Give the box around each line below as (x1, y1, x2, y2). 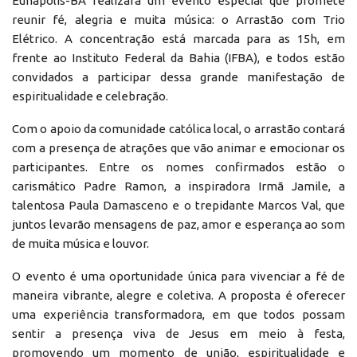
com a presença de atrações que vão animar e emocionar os (12, 140, 345, 155)
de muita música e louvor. (12, 236, 149, 250)
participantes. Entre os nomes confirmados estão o (12, 159, 345, 174)
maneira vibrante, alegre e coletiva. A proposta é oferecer (12, 288, 345, 302)
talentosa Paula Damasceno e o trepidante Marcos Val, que (12, 198, 345, 212)
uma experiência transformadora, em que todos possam (12, 307, 345, 321)
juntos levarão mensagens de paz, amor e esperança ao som (12, 217, 345, 231)
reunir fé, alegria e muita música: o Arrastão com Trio (12, 12, 345, 26)
